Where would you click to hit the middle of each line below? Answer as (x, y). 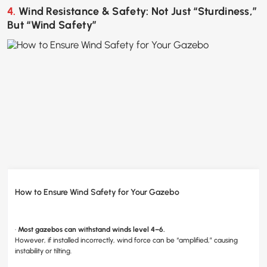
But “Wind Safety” (52, 25)
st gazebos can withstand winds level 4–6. (97, 229)
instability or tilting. (43, 251)
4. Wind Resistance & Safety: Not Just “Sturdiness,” (12, 12)
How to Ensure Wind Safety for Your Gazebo (97, 192)
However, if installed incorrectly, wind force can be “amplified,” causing (126, 240)
